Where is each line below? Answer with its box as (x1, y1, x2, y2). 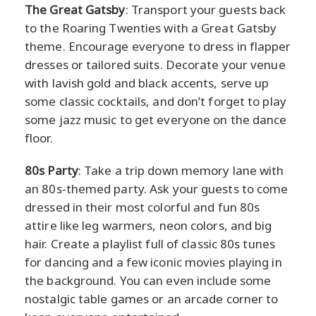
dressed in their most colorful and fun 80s (25, 198, 260, 215)
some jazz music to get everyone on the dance (25, 111, 287, 128)
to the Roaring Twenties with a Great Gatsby (25, 19, 277, 36)
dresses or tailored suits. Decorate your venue (25, 56, 286, 73)
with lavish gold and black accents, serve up (25, 74, 269, 91)
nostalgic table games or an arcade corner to (25, 290, 279, 307)
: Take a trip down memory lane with (78, 162, 284, 178)
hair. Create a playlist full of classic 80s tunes (25, 235, 275, 252)
